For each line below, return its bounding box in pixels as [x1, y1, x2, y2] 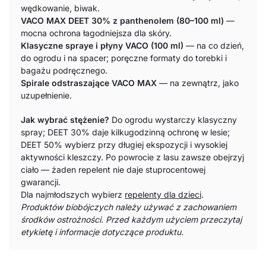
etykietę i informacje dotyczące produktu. [21, 226, 183, 237]
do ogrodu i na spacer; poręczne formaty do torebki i [21, 53, 227, 64]
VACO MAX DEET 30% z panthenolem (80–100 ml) [21, 15, 224, 26]
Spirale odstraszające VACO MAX [21, 78, 157, 88]
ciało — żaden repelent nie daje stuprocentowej [21, 164, 205, 175]
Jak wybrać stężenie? [21, 114, 109, 125]
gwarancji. [21, 176, 61, 187]
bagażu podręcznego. [21, 65, 107, 76]
